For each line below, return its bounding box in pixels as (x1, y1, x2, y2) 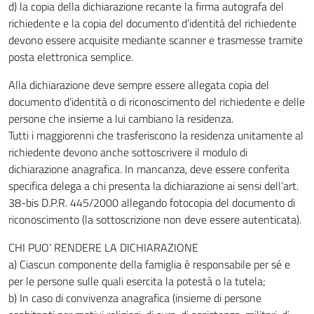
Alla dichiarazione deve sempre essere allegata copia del (8, 76, 269, 93)
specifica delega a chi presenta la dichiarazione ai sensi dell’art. (8, 177, 299, 194)
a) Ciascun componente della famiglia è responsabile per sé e (8, 256, 290, 273)
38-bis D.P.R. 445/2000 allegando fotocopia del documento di (8, 194, 295, 211)
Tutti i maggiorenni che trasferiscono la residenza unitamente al (8, 127, 303, 144)
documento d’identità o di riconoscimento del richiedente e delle (8, 93, 305, 110)
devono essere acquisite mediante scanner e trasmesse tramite (8, 32, 303, 48)
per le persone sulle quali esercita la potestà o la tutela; (8, 273, 266, 289)
